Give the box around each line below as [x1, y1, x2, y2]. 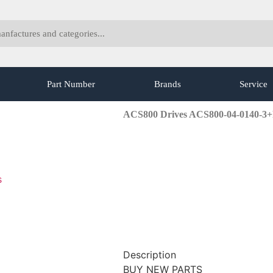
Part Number [47, 79, 96, 89]
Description [123, 249, 176, 261]
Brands [154, 79, 181, 89]
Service [239, 79, 268, 89]
